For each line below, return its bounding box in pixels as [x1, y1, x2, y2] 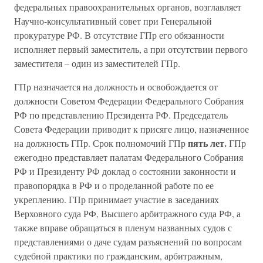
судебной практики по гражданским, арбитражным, [14, 249, 222, 262]
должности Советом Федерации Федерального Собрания [14, 95, 244, 107]
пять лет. [188, 136, 229, 150]
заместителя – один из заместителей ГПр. [14, 57, 180, 69]
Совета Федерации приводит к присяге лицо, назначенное [14, 123, 249, 135]
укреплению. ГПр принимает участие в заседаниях [14, 193, 219, 205]
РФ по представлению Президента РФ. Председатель [14, 109, 228, 121]
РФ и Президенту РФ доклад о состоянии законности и [14, 165, 236, 177]
